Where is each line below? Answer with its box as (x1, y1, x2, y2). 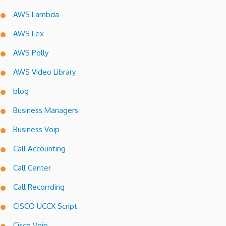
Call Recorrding (13, 182, 65, 192)
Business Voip (13, 125, 60, 135)
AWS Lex (13, 29, 44, 39)
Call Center (13, 163, 51, 173)
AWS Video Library (13, 67, 76, 77)
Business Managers (13, 105, 78, 116)
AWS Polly (13, 48, 48, 58)
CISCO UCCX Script (13, 201, 77, 211)
